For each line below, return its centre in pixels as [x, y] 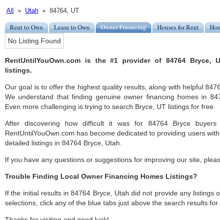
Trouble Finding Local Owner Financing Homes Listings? [101, 177]
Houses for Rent [178, 27]
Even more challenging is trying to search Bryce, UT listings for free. [110, 107]
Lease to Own [72, 27]
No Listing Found [34, 41]
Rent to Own [27, 27]
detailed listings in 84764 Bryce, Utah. [63, 143]
